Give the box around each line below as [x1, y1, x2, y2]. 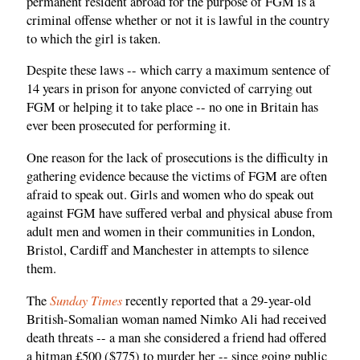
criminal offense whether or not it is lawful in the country [27, 10, 329, 29]
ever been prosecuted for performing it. [27, 117, 231, 135]
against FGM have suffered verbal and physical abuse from [27, 203, 333, 222]
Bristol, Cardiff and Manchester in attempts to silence [27, 240, 309, 259]
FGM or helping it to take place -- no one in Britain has [27, 98, 318, 117]
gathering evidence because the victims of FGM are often [27, 166, 327, 185]
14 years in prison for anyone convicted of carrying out [27, 80, 313, 98]
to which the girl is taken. [27, 29, 161, 47]
